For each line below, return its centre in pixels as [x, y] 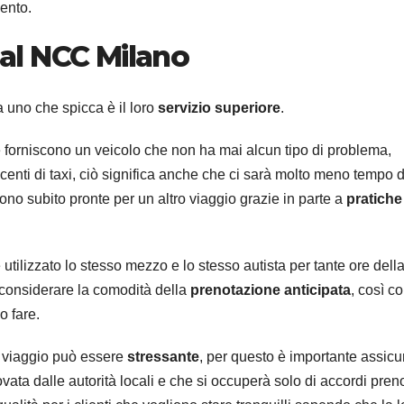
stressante [163, 356]
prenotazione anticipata [271, 289]
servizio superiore [219, 107]
